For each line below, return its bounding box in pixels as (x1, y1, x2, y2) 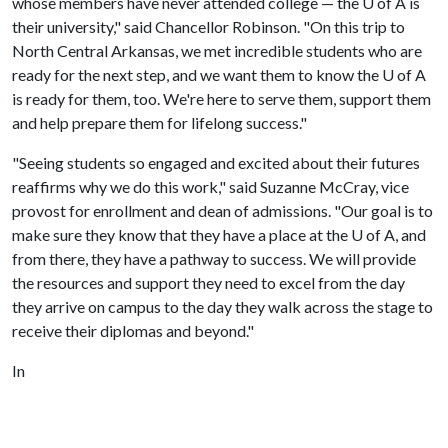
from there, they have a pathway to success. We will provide (12, 249, 416, 268)
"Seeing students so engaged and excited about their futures (12, 153, 420, 172)
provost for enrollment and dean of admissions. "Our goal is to (12, 201, 433, 220)
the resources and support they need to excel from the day (12, 273, 405, 292)
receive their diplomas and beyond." (12, 321, 257, 340)
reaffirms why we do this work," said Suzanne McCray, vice (12, 177, 409, 196)
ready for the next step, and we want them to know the (12, 65, 382, 84)
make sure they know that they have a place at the (12, 225, 351, 244)
